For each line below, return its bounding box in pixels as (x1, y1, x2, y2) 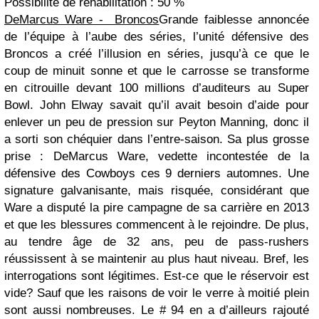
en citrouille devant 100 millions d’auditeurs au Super (4, 80, 309, 95)
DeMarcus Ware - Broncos (4, 12, 159, 26)
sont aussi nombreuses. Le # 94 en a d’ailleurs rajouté (4, 303, 309, 317)
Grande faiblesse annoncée (159, 12, 310, 26)
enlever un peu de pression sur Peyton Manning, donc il (4, 115, 309, 129)
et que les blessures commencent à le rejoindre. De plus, (4, 217, 309, 231)
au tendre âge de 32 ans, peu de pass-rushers (4, 234, 309, 249)
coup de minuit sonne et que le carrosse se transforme (4, 63, 309, 78)
